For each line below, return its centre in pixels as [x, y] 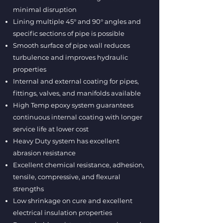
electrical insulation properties [62, 213]
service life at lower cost [51, 129]
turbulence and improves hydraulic [70, 57]
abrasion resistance [44, 153]
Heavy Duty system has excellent [66, 141]
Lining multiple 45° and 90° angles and [77, 21]
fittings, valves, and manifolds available [77, 93]
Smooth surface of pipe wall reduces [71, 45]
